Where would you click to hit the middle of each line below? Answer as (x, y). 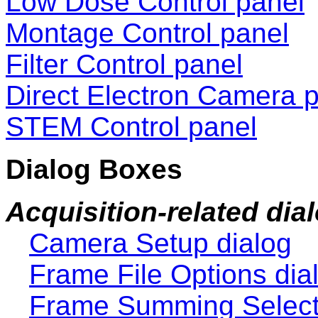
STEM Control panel (131, 127)
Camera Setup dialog (160, 243)
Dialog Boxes (94, 170)
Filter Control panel (124, 65)
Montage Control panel (147, 33)
